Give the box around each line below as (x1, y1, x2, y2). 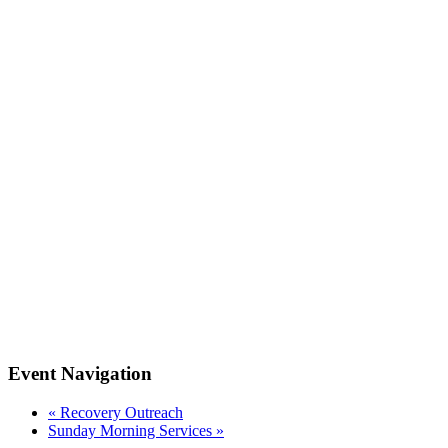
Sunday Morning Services (48, 422, 216, 440)
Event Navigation (8, 363, 152, 385)
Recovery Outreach (56, 404, 183, 422)
